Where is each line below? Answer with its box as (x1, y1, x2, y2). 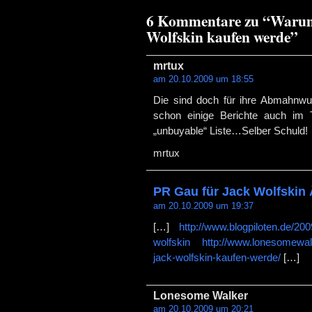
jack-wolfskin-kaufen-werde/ (153, 252, 281, 263)
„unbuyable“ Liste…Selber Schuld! (153, 125, 308, 136)
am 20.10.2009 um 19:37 (153, 201, 253, 211)
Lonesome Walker (153, 289, 248, 302)
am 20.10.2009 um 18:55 (153, 74, 253, 84)
